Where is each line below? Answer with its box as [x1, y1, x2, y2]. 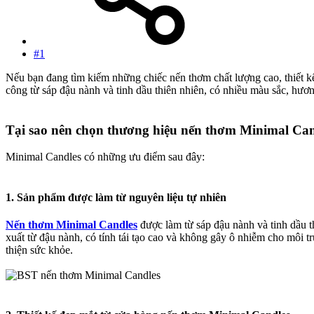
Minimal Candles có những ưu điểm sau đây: [6, 151, 205, 163]
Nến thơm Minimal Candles [6, 219, 137, 231]
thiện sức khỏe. [6, 244, 73, 256]
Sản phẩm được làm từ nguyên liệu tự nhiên [17, 191, 226, 203]
